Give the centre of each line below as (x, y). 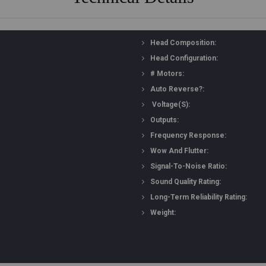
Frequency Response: (188, 135)
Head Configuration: (184, 58)
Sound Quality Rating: (186, 182)
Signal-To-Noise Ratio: (189, 166)
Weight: (163, 213)
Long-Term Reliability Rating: (199, 197)
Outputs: (164, 120)
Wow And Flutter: (179, 151)
